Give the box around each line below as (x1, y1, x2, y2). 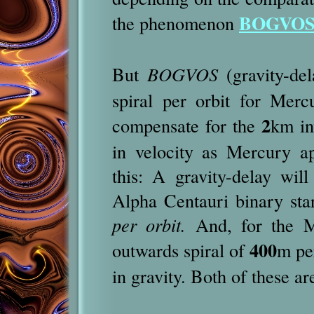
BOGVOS (146, 62, 218, 86)
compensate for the (112, 113, 261, 137)
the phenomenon (112, 11, 239, 35)
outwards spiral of (112, 238, 250, 262)
